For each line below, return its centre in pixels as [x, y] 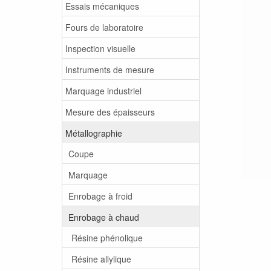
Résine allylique [101, 259]
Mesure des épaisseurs [110, 112]
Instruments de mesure [110, 69]
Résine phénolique [107, 237]
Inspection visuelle [100, 48]
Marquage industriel [103, 90]
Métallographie [94, 133]
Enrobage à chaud [104, 217]
